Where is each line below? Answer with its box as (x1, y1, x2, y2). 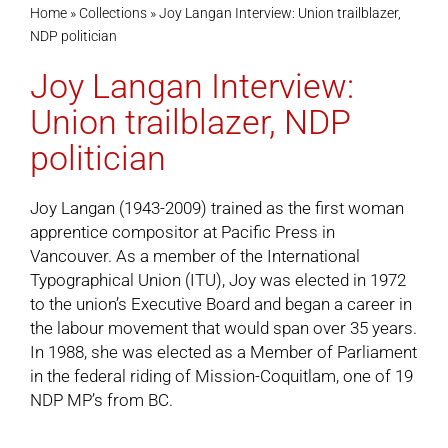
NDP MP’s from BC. (29, 390, 173, 410)
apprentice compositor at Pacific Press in (29, 222, 335, 242)
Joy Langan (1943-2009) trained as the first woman (29, 198, 404, 218)
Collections (78, 5, 147, 21)
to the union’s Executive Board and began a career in (29, 294, 412, 314)
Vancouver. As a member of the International (29, 246, 360, 266)
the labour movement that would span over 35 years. (29, 318, 417, 338)
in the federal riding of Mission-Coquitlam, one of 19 (29, 366, 413, 386)
